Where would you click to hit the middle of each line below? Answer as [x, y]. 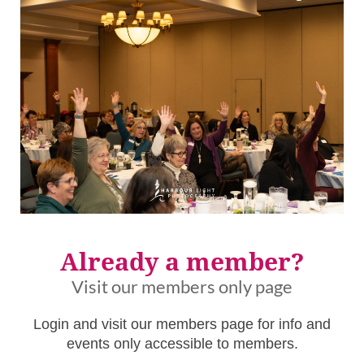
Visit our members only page [182, 286]
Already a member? [182, 262]
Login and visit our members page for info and [182, 324]
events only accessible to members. [182, 343]
